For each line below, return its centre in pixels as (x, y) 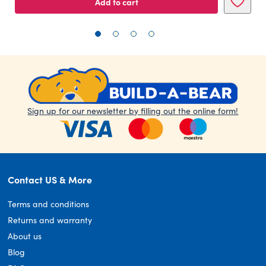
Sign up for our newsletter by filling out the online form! (133, 111)
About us (25, 236)
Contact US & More (50, 180)
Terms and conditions (49, 204)
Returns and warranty (50, 220)
